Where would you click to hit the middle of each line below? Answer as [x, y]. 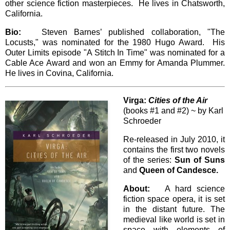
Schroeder [142, 121]
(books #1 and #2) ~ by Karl [173, 111]
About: [137, 188]
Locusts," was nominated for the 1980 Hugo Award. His [115, 42]
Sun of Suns [200, 160]
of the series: [149, 160]
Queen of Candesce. [179, 170]
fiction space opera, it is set [174, 199]
